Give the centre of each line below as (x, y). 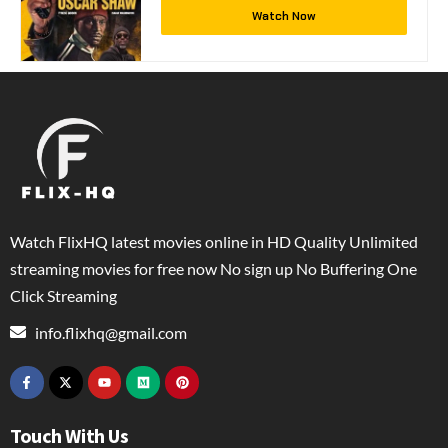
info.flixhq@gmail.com (111, 332)
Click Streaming (63, 295)
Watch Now (284, 15)
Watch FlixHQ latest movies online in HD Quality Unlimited (214, 241)
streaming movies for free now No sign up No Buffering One (213, 268)
